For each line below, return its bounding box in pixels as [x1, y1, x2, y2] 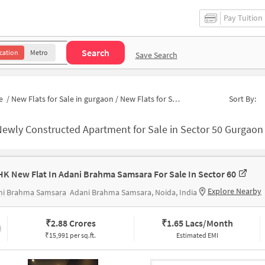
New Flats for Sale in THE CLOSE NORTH [120, 93, 172, 104]
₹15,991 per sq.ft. [45, 231, 96, 240]
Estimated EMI [176, 231, 218, 240]
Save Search [135, 49, 177, 60]
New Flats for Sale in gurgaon [11, 93, 114, 104]
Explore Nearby [208, 186, 261, 197]
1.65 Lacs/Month [166, 217, 233, 230]
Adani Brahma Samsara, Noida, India [70, 187, 197, 198]
